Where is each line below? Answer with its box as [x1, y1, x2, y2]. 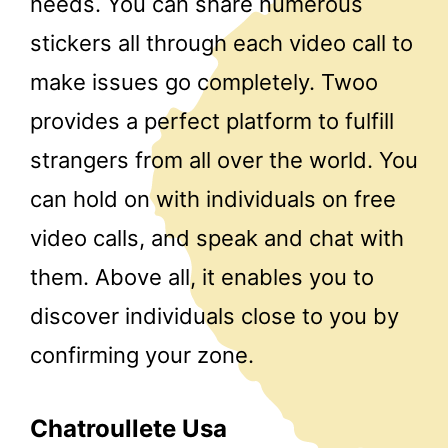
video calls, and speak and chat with [30, 225, 404, 252]
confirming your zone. [30, 342, 254, 369]
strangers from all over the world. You [30, 147, 418, 174]
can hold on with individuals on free [30, 186, 396, 213]
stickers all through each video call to [30, 30, 413, 57]
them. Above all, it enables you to [30, 264, 374, 291]
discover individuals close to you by [30, 303, 399, 330]
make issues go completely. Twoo [30, 69, 378, 96]
